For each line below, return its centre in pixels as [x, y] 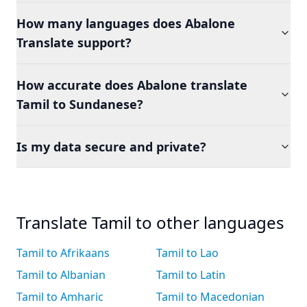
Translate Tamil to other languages [150, 222]
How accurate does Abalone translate [132, 85]
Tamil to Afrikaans [63, 253]
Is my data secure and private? [111, 147]
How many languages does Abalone [126, 23]
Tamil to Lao [187, 253]
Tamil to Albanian [61, 275]
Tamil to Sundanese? [80, 104]
